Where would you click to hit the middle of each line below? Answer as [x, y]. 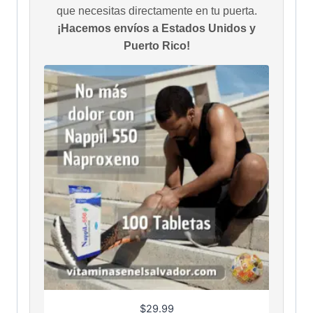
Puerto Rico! [156, 46]
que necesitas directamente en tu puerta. [156, 11]
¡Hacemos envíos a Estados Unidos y [156, 29]
